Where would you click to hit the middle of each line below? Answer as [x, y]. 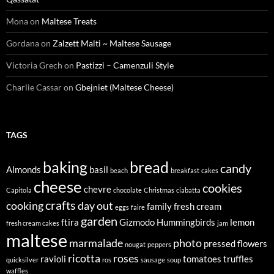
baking [65, 167]
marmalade [96, 243]
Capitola [19, 190]
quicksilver [22, 260]
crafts [61, 205]
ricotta [84, 258]
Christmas [159, 190]
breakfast [185, 170]
